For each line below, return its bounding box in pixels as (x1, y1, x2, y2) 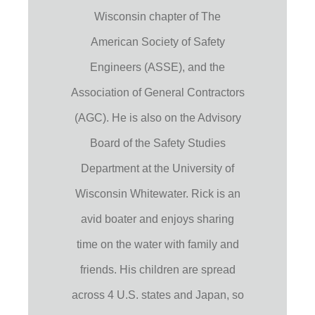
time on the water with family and (76, 238, 239, 251)
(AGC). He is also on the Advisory (74, 112, 241, 124)
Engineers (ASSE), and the (90, 61, 225, 74)
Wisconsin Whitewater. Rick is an (75, 188, 240, 200)
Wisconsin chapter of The (94, 11, 221, 23)
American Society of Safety (90, 36, 225, 49)
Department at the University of (81, 162, 234, 175)
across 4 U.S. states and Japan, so (71, 289, 244, 302)
